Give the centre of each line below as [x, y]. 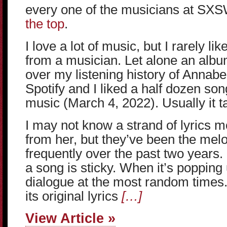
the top [45, 24]
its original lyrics [73, 196]
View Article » [70, 218]
